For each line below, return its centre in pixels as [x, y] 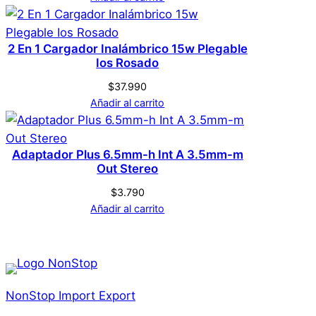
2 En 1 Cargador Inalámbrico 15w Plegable [127, 49]
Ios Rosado [128, 63]
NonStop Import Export [71, 295]
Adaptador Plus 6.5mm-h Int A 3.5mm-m [127, 155]
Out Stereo [128, 169]
